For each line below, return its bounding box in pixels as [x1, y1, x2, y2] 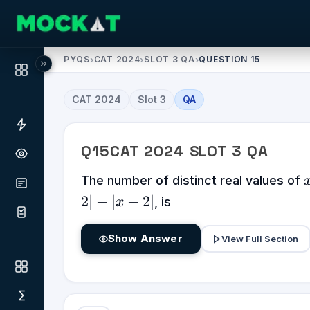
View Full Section [221, 232, 299, 244]
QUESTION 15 [199, 54, 260, 64]
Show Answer [108, 232, 183, 245]
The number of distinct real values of [81, 173, 304, 188]
